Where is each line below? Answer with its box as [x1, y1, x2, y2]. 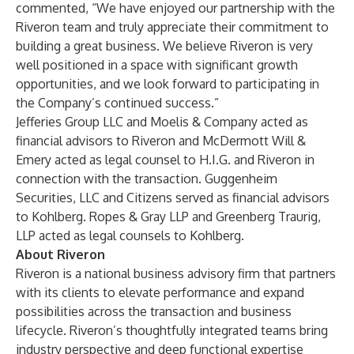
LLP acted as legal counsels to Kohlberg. [16, 228, 244, 243]
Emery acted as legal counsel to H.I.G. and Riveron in [16, 152, 314, 168]
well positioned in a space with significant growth [16, 57, 298, 73]
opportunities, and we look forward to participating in [16, 76, 319, 92]
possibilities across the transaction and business [16, 303, 292, 319]
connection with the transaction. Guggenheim [16, 171, 277, 186]
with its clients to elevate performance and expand [16, 284, 304, 300]
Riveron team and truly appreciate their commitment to [16, 19, 329, 35]
